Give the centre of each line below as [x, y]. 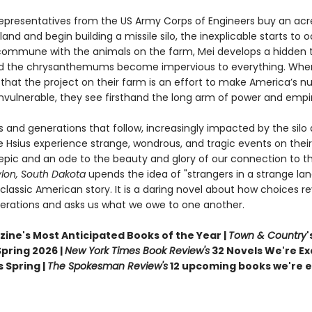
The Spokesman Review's [107, 266]
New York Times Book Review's [137, 251]
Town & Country [267, 235]
